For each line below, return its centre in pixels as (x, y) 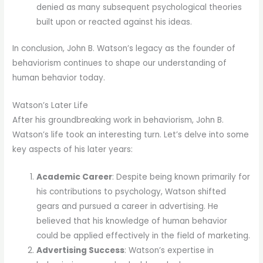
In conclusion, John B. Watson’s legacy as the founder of (124, 49)
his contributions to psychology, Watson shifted (131, 191)
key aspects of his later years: (73, 150)
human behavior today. (59, 78)
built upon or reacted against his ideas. (114, 22)
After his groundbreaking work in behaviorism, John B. (118, 120)
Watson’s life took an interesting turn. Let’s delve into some (131, 135)
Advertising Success (81, 250)
